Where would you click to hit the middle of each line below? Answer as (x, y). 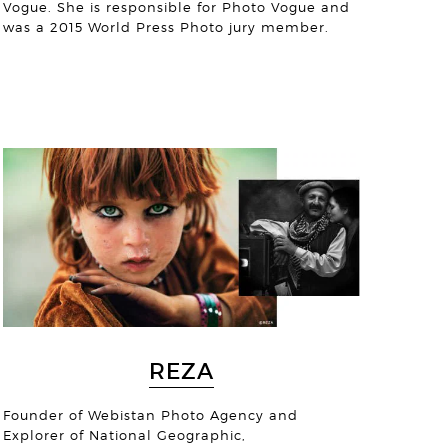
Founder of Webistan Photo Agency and (151, 415)
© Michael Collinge (265, 227)
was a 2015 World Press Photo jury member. (166, 28)
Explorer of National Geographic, (125, 435)
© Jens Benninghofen (257, 396)
